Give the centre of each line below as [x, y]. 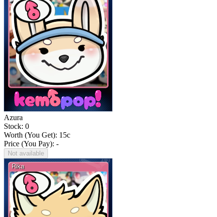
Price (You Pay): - [31, 144]
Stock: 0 [16, 126]
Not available [26, 154]
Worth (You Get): [31, 135]
